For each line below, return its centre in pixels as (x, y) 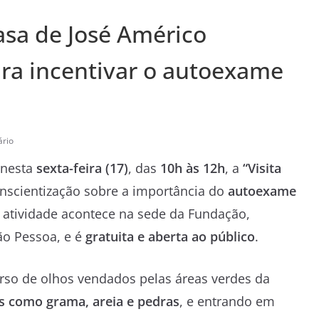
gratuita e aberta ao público (170, 236)
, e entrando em (227, 301)
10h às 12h (193, 168)
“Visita (262, 168)
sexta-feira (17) (82, 168)
